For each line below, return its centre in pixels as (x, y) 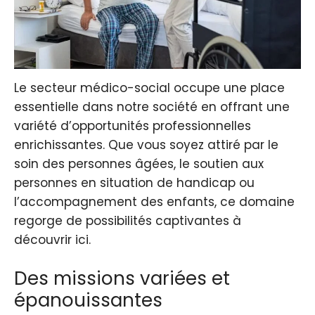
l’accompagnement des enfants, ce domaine (154, 202)
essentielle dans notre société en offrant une (152, 107)
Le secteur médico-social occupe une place (149, 88)
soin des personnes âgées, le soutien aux (139, 164)
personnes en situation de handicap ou (134, 183)
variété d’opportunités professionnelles (133, 126)
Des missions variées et (122, 278)
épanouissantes (88, 300)
